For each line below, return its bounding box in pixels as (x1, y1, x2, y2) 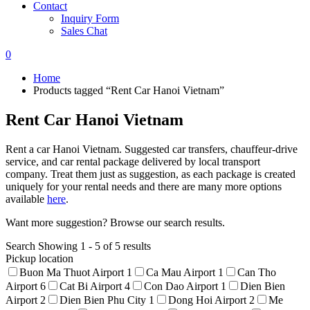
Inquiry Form (61, 12, 119, 24)
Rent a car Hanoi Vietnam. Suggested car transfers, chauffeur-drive (6, 143, 298, 155)
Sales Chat (61, 25, 107, 37)
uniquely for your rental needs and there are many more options (6, 180, 282, 192)
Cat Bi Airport (60, 280, 125, 292)
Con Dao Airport (144, 280, 221, 292)
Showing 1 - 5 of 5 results (38, 239, 151, 252)
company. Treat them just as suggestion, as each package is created (6, 167, 295, 180)
